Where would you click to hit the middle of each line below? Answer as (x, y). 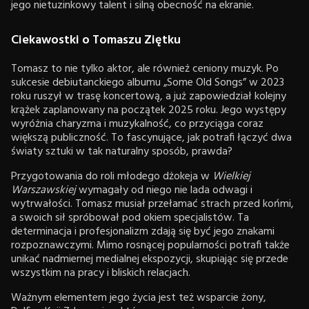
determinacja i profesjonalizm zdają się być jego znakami (143, 231)
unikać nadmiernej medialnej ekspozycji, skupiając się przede (150, 259)
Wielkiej (231, 176)
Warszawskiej (43, 190)
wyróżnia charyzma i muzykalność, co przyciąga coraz (137, 124)
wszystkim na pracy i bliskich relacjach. (101, 273)
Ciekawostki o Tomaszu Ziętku (96, 40)
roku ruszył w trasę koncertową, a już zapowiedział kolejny (149, 96)
